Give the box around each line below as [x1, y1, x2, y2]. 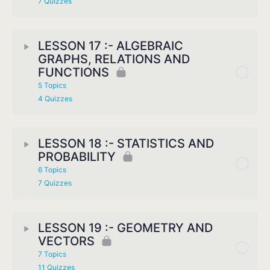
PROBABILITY [38, 149, 116, 165]
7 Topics [38, 250, 66, 259]
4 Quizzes [38, 94, 72, 104]
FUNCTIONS [38, 65, 109, 80]
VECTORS [38, 234, 95, 249]
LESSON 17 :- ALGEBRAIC [38, 39, 183, 54]
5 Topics [38, 81, 66, 90]
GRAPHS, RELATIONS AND [38, 52, 190, 67]
